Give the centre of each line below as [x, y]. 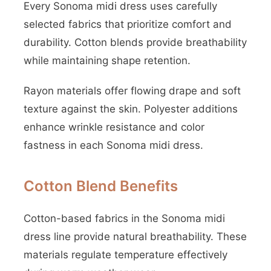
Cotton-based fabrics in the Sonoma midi [124, 218]
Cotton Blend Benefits [101, 186]
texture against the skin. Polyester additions [131, 109]
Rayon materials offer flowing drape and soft [132, 91]
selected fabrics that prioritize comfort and [128, 24]
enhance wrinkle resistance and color [114, 127]
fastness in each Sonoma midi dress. [113, 145]
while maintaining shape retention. [107, 60]
